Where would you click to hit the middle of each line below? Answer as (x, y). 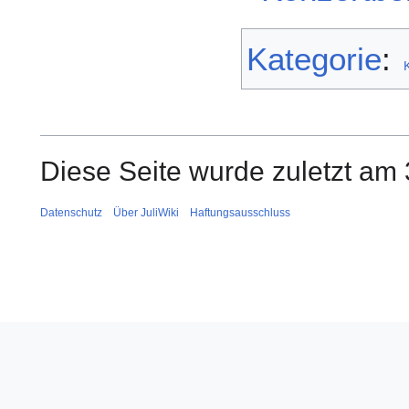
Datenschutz (71, 213)
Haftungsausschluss (240, 213)
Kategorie (314, 59)
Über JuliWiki (146, 213)
